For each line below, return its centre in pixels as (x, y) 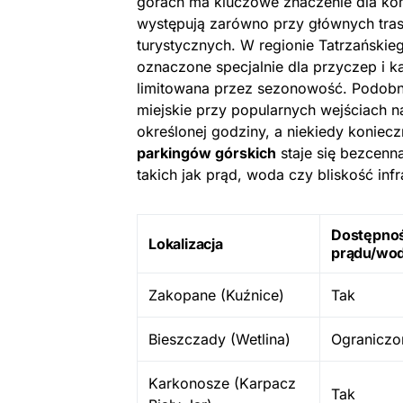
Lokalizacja (186, 244)
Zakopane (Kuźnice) (216, 295)
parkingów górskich (206, 153)
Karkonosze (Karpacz (222, 383)
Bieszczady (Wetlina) (219, 339)
